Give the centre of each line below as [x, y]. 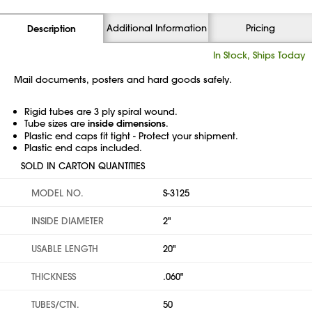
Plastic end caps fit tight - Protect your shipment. [131, 135]
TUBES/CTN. [55, 304]
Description [52, 29]
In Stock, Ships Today [259, 55]
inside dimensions [127, 123]
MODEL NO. [57, 193]
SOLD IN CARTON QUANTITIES [83, 165]
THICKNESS [54, 276]
